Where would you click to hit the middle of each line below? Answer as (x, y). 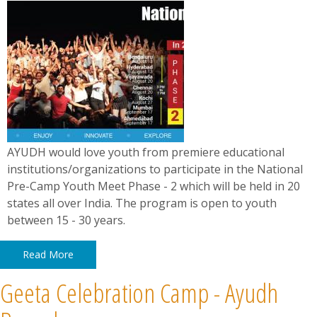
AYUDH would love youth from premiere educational (146, 152)
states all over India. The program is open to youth (142, 203)
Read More (48, 254)
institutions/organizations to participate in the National (155, 169)
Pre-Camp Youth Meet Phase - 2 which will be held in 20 (154, 186)
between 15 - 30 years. (66, 220)
